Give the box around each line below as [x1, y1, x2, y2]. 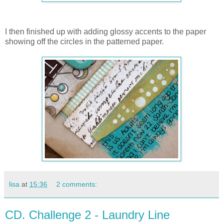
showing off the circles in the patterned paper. [5, 37, 164, 46]
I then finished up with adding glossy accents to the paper [5, 27, 206, 36]
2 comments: [56, 180, 98, 188]
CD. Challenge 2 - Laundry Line [5, 208, 170, 222]
